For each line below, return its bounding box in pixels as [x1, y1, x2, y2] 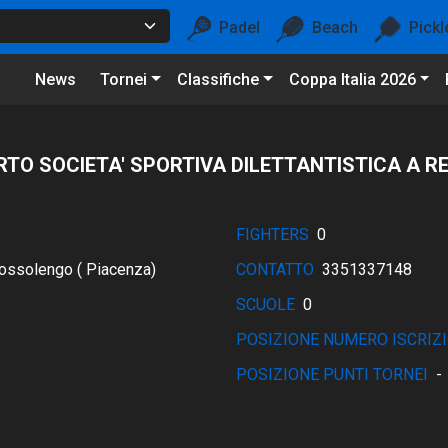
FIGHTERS [236, 225, 309, 244]
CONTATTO [236, 260, 314, 279]
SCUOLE [236, 295, 295, 314]
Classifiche [176, 70, 259, 89]
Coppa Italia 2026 [288, 70, 416, 89]
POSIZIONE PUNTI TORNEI [236, 365, 428, 384]
